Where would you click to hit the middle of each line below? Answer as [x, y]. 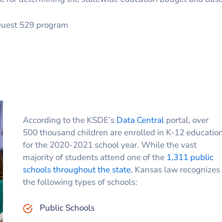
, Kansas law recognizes [175, 169]
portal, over [186, 120]
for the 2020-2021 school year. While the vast [110, 145]
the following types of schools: [81, 182]
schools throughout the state [77, 169]
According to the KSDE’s [69, 120]
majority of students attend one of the [94, 157]
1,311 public [190, 157]
